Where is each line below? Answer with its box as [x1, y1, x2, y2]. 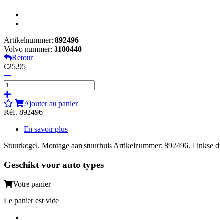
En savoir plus [24, 125, 68, 134]
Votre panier [13, 179, 51, 188]
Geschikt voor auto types [4, 159, 104, 170]
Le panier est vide [4, 196, 59, 205]
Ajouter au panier [24, 99, 78, 108]
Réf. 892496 [4, 108, 43, 117]
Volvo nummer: [4, 45, 54, 54]
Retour [12, 54, 33, 62]
